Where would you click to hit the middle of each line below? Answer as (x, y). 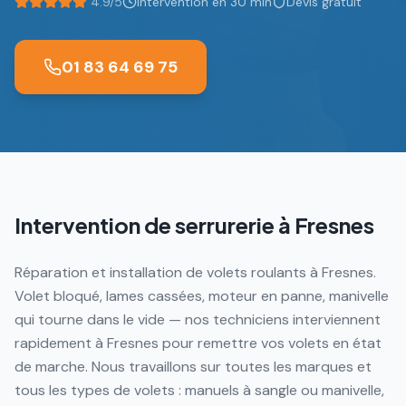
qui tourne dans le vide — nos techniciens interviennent (198, 319)
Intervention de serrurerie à (155, 225)
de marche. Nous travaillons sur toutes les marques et (193, 367)
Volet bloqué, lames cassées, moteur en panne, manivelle (202, 296)
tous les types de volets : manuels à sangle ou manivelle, (199, 390)
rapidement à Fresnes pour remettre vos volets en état (198, 343)
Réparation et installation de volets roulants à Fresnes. (195, 272)
